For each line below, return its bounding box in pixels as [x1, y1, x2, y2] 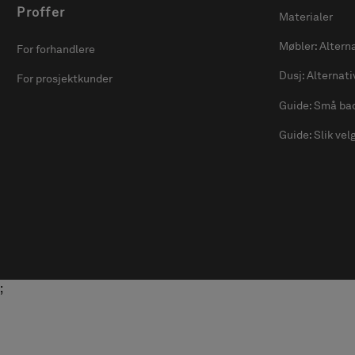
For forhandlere [17, 42, 96, 55]
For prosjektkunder [17, 72, 113, 86]
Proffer [17, 5, 66, 21]
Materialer [279, 10, 334, 23]
